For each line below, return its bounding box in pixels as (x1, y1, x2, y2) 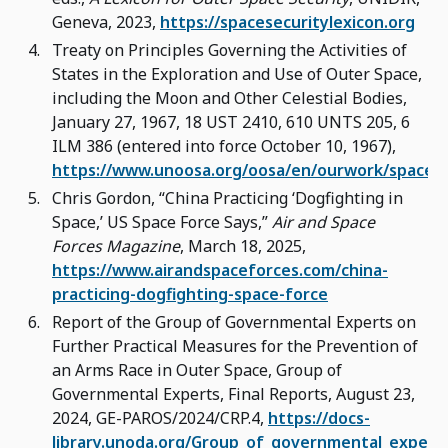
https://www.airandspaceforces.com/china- (52, 259, 388, 282)
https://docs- (268, 407, 370, 430)
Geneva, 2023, (52, 11, 160, 34)
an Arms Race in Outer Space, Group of (52, 359, 342, 382)
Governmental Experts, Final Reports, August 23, (52, 383, 415, 406)
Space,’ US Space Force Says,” (52, 211, 272, 234)
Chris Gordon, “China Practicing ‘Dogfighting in (52, 187, 403, 210)
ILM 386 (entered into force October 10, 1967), (52, 135, 396, 158)
